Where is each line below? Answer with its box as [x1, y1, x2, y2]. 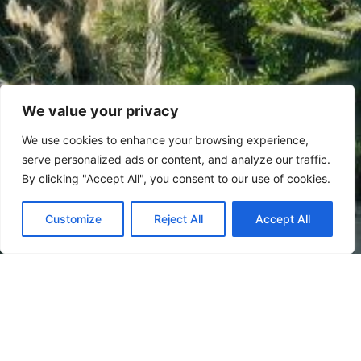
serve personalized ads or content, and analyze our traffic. [22, 152, 330, 166]
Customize [44, 212, 102, 226]
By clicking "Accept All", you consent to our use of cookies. [22, 172, 330, 185]
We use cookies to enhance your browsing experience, [22, 133, 309, 147]
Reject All [153, 212, 203, 226]
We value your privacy [22, 102, 179, 119]
